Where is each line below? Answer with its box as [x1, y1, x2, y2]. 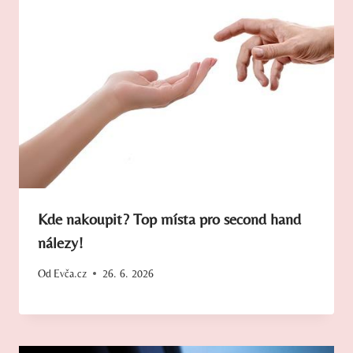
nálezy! [38, 233, 84, 252]
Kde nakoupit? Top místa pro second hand [38, 210, 301, 229]
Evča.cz [54, 266, 87, 280]
